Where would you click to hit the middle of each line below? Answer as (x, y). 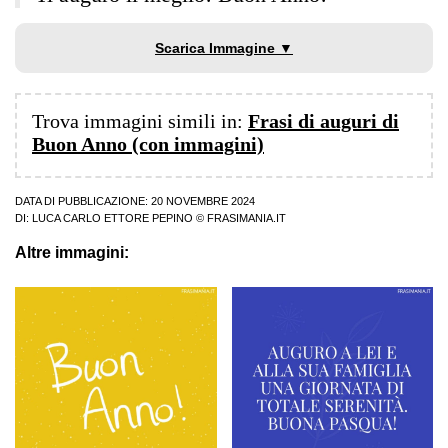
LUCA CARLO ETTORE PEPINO (112, 218)
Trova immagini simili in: (140, 121)
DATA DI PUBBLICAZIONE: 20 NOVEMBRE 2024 (135, 201)
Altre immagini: (72, 253)
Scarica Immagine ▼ (224, 48)
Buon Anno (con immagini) (148, 144)
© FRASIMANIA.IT (239, 218)
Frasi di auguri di (323, 121)
